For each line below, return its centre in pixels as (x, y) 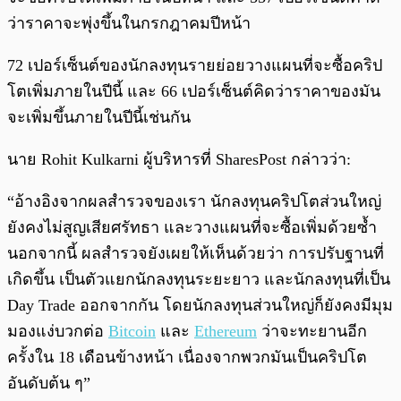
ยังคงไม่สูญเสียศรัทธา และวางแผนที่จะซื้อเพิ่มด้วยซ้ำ (192, 228)
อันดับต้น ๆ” (49, 384)
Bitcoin (132, 332)
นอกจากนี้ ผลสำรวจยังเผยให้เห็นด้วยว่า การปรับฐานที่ (196, 254)
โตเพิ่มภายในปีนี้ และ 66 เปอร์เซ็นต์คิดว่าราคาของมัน (194, 92)
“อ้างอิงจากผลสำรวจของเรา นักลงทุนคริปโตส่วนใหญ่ (194, 202)
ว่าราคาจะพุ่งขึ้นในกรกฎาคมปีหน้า (129, 24)
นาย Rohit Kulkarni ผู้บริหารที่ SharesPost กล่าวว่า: (179, 160)
